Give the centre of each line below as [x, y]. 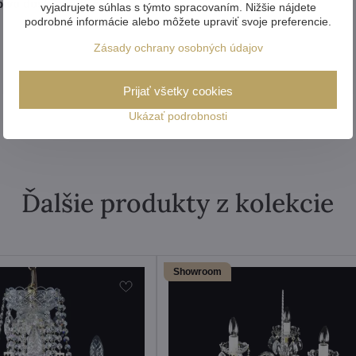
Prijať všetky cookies [178, 91]
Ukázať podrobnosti [178, 116]
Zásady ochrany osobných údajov [178, 47]
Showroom [197, 271]
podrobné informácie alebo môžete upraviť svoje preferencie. [178, 21]
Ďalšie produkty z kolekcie [178, 203]
